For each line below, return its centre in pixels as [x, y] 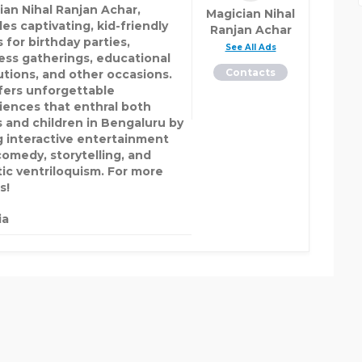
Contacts [250, 73]
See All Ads [250, 48]
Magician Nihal [250, 14]
